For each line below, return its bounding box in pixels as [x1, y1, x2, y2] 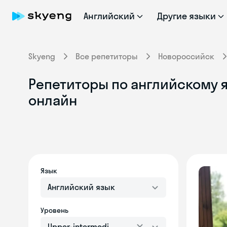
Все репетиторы [75, 51, 138, 61]
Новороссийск [158, 51, 214, 61]
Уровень [41, 206, 68, 215]
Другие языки [157, 10, 216, 22]
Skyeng [28, 51, 55, 61]
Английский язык [48, 182, 115, 192]
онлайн [28, 91, 77, 109]
